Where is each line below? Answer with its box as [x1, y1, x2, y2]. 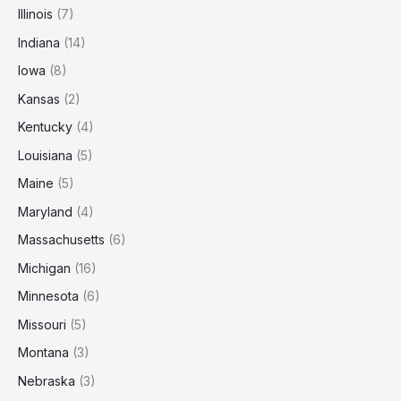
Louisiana [18, 147, 73, 163]
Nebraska [18, 372, 75, 388]
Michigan [18, 260, 71, 276]
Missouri [18, 316, 66, 332]
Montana [18, 345, 69, 360]
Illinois [18, 6, 53, 21]
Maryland [18, 203, 73, 219]
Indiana [18, 34, 60, 50]
